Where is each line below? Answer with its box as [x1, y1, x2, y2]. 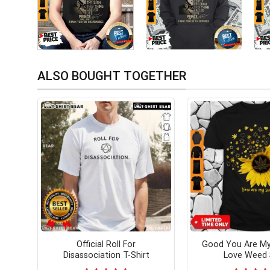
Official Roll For [77, 239, 136, 250]
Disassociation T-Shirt [63, 250, 149, 260]
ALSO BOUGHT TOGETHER [37, 69, 186, 84]
